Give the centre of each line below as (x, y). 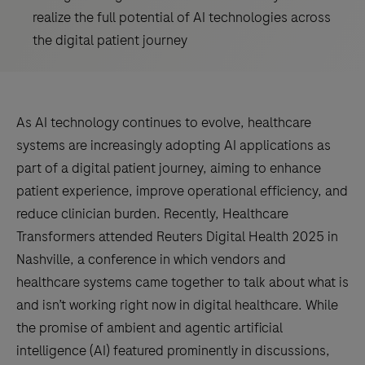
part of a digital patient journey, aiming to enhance (169, 168)
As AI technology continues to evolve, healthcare (164, 122)
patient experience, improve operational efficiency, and (182, 191)
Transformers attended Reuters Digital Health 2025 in (177, 236)
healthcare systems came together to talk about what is (182, 282)
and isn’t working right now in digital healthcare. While (177, 305)
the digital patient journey (110, 40)
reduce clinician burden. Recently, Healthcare (152, 213)
